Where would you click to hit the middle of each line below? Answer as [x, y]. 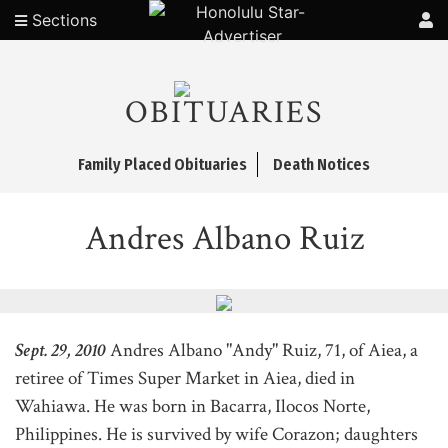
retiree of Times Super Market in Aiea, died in [185, 378]
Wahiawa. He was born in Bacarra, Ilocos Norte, [192, 406]
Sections [62, 20]
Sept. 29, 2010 [60, 350]
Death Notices [321, 164]
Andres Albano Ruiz [224, 238]
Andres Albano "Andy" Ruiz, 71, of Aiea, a [264, 350]
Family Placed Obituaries [162, 164]
